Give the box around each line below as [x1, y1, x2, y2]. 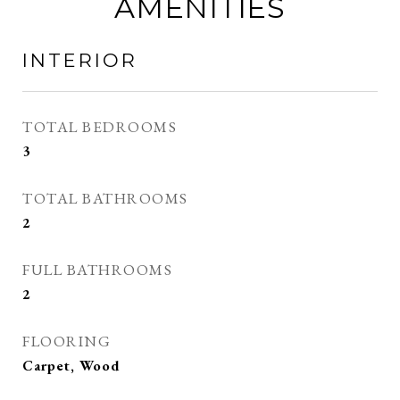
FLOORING [22, 331, 111, 351]
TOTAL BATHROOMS [22, 188, 188, 208]
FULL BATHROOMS [22, 260, 172, 279]
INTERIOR [22, 49, 137, 71]
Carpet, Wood [22, 356, 121, 375]
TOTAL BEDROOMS [22, 117, 177, 137]
